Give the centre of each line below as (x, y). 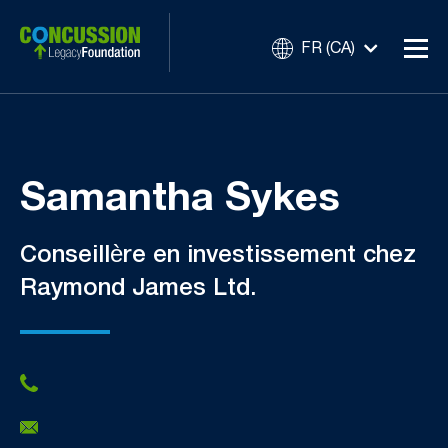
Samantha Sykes (180, 199)
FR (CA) (328, 48)
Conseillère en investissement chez (218, 256)
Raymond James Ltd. (138, 289)
